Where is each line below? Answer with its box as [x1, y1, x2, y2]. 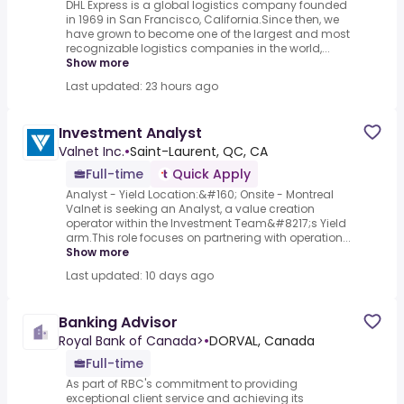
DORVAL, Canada [209, 332, 315, 351]
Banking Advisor [59, 312, 178, 334]
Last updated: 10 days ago [66, 268, 214, 284]
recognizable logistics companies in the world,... [66, 41, 330, 57]
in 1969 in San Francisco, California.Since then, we [66, 12, 339, 28]
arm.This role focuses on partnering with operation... [66, 230, 351, 246]
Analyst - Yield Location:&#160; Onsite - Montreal [66, 187, 334, 203]
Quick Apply [172, 165, 251, 184]
